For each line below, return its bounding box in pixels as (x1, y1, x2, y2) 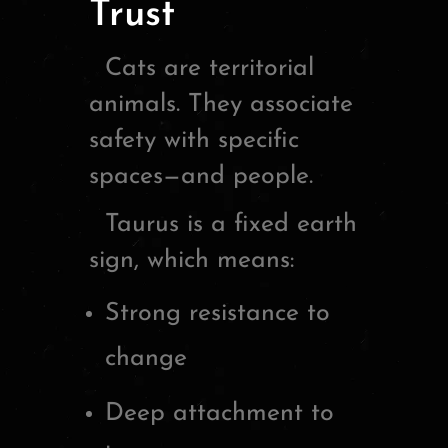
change (105, 346, 187, 372)
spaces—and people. (89, 164, 313, 190)
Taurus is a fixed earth (89, 212, 357, 238)
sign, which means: (89, 248, 294, 274)
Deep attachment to (105, 401, 334, 427)
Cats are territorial (89, 56, 314, 82)
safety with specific (89, 128, 299, 154)
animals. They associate (89, 92, 353, 118)
